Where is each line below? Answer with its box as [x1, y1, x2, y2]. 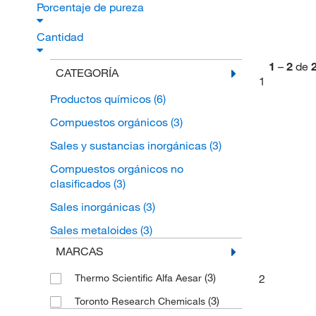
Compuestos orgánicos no [49, 162, 183, 176]
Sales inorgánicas [49, 200, 143, 214]
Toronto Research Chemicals [74, 295, 208, 308]
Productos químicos [49, 92, 154, 107]
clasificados [49, 176, 114, 191]
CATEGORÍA [55, 66, 119, 80]
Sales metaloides [49, 223, 140, 238]
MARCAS [55, 244, 103, 259]
